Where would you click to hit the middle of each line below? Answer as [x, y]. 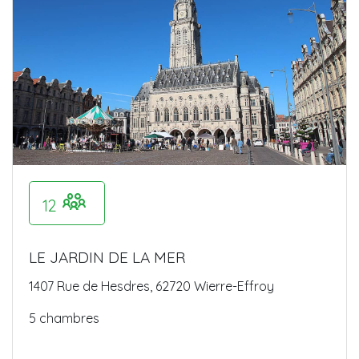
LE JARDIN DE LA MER [107, 257]
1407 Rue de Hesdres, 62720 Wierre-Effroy [151, 286]
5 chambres [64, 318]
